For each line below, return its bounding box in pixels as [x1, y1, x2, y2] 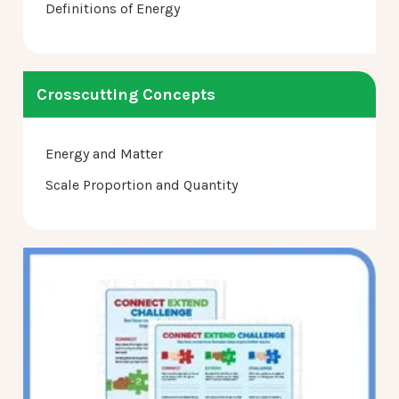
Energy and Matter [45, 144, 163, 162]
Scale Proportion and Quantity [45, 175, 238, 193]
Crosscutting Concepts [37, 84, 216, 104]
